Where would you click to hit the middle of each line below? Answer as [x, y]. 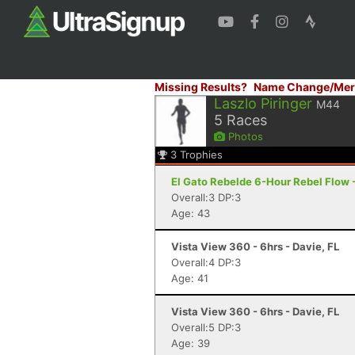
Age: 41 [190, 278]
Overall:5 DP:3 [206, 327]
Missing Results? [201, 87]
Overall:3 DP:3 [206, 197]
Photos [244, 136]
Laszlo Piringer [263, 103]
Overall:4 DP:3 [206, 262]
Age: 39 [191, 343]
